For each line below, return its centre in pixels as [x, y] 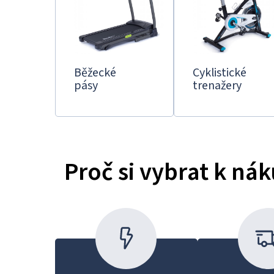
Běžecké [95, 72]
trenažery [217, 85]
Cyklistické [220, 72]
